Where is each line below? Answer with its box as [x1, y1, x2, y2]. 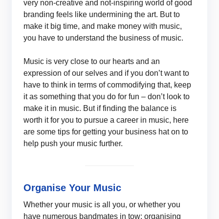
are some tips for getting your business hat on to [23, 127, 188, 136]
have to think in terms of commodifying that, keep [23, 80, 191, 89]
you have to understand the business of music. [23, 33, 183, 42]
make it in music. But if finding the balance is [23, 104, 176, 112]
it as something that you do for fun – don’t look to [23, 92, 190, 101]
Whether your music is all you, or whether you [23, 200, 180, 209]
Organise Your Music [23, 182, 121, 193]
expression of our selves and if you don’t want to [23, 68, 189, 77]
